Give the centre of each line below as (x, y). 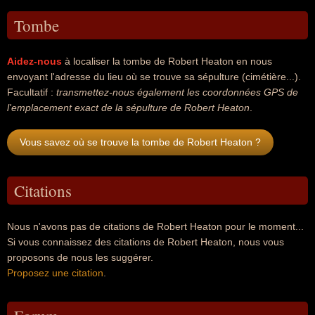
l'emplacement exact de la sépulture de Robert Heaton (128, 108)
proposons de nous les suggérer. (80, 257)
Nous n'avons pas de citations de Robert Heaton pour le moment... (155, 226)
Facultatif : (32, 92)
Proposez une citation (55, 273)
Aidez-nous (34, 61)
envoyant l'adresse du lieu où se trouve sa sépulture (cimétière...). (154, 77)
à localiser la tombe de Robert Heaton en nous (167, 61)
